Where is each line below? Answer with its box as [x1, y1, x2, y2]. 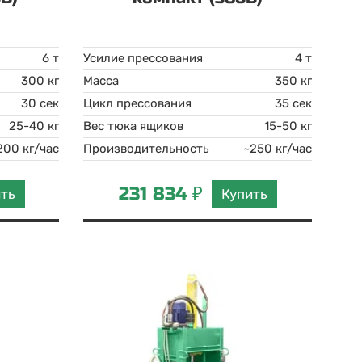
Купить [221, 185, 267, 202]
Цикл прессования [83, 96, 192, 111]
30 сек [21, 96, 60, 111]
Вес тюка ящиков [83, 119, 184, 133]
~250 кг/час [242, 141, 312, 156]
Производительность [83, 141, 210, 156]
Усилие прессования [83, 51, 204, 65]
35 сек [274, 96, 312, 111]
